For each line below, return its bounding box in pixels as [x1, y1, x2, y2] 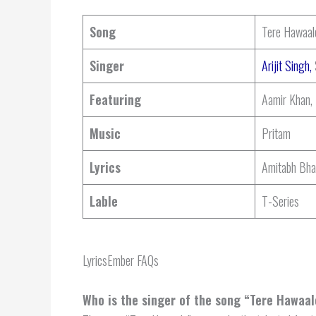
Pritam [262, 123, 291, 142]
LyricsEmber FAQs [83, 250, 159, 269]
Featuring [90, 90, 141, 109]
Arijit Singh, [262, 56, 312, 75]
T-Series [262, 191, 299, 210]
